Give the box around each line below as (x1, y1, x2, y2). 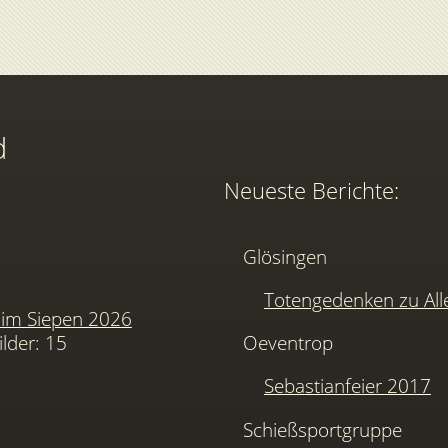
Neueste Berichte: (224, 175, 399, 207)
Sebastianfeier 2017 (264, 372, 431, 400)
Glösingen (243, 242, 328, 270)
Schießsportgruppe (243, 415, 403, 443)
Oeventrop (243, 329, 334, 357)
